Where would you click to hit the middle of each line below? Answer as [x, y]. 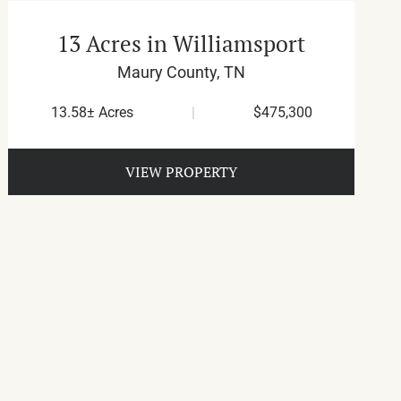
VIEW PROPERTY [182, 172]
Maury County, [171, 73]
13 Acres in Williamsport [182, 44]
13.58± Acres [92, 113]
